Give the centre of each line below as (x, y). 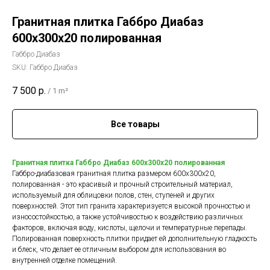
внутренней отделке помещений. (64, 261)
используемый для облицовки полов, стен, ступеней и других (113, 196)
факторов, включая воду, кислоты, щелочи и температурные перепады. (130, 228)
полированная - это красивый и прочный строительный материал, (122, 185)
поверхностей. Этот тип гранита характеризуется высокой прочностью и (131, 206)
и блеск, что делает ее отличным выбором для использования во (119, 250)
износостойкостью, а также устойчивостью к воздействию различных (127, 217)
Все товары (135, 124)
